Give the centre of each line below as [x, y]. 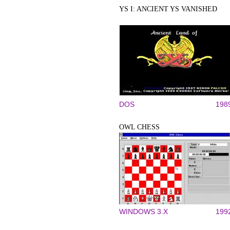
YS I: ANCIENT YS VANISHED [168, 9]
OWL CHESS [139, 127]
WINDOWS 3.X [143, 212]
